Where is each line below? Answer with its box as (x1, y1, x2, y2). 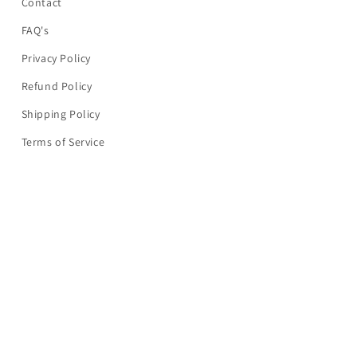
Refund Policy (21, 79, 92, 94)
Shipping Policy (21, 107, 100, 122)
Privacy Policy (21, 51, 92, 66)
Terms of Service (21, 135, 105, 150)
